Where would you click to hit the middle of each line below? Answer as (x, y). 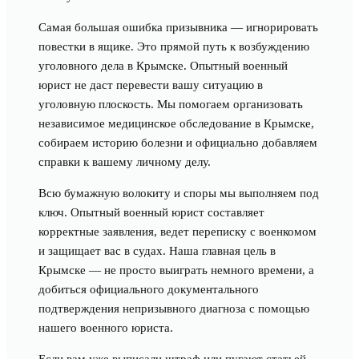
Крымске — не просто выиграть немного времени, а (176, 270)
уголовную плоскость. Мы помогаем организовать (171, 104)
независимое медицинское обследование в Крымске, (176, 123)
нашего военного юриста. (106, 328)
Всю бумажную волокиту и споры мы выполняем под (179, 193)
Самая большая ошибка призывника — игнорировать (178, 27)
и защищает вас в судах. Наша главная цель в (157, 251)
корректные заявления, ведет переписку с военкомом (177, 232)
